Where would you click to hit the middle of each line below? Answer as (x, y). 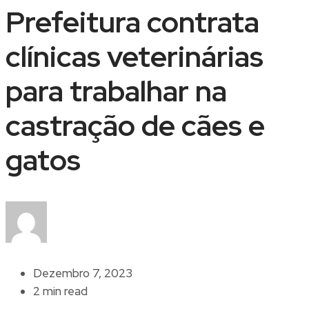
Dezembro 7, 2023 (83, 273)
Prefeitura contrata (132, 22)
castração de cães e (135, 125)
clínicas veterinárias (134, 56)
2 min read (60, 291)
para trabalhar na (116, 91)
